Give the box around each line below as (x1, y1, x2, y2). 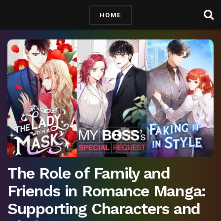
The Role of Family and (7, 164, 170, 183)
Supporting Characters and (7, 199, 200, 219)
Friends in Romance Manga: (7, 182, 206, 201)
